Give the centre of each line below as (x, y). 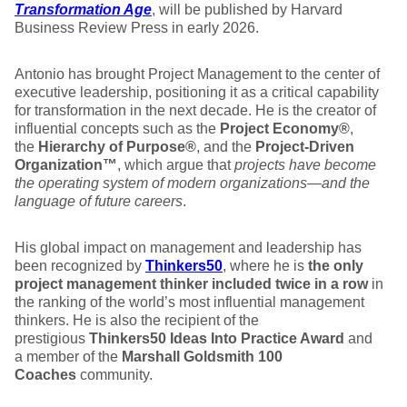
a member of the (68, 357)
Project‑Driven (305, 147)
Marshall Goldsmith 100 (202, 357)
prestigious (52, 338)
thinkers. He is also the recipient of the (137, 320)
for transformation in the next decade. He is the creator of (195, 110)
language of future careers (99, 201)
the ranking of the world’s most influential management (189, 302)
